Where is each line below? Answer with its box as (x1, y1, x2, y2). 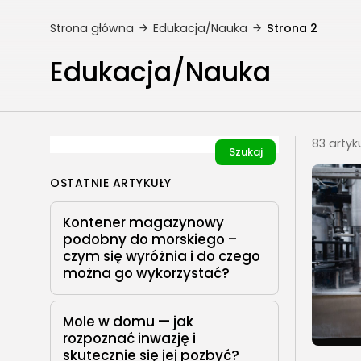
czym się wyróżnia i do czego (63, 247, 260, 267)
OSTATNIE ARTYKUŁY (50, 175, 172, 192)
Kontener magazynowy (63, 213, 224, 233)
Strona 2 (267, 20, 317, 37)
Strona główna (50, 20, 134, 37)
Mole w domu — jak (63, 312, 193, 332)
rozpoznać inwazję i (63, 329, 196, 349)
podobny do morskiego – (63, 230, 237, 250)
